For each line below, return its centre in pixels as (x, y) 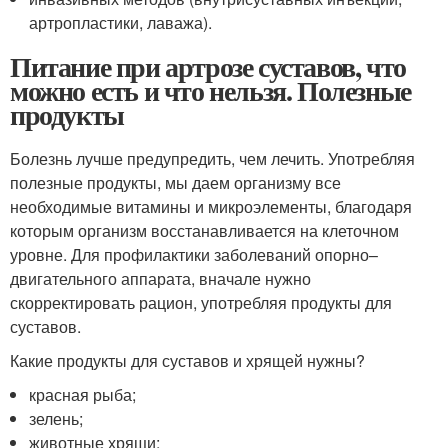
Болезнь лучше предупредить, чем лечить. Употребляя (212, 158)
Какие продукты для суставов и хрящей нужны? (187, 360)
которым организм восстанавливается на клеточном (204, 230)
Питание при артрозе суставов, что (208, 66)
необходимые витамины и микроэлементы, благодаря (211, 206)
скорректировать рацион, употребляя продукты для (201, 302)
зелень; (56, 418)
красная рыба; (83, 394)
